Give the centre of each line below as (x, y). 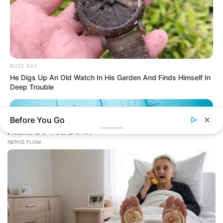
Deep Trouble (32, 87)
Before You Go (37, 120)
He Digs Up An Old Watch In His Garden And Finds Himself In (110, 78)
